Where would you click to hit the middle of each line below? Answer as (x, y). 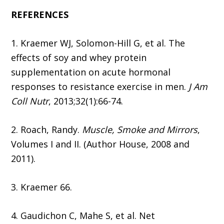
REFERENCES (40, 15)
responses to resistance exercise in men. (100, 87)
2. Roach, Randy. (47, 130)
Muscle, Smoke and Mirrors (140, 130)
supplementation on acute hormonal (91, 72)
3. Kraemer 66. (42, 187)
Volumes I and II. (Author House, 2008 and (100, 144)
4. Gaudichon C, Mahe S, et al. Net (83, 216)
